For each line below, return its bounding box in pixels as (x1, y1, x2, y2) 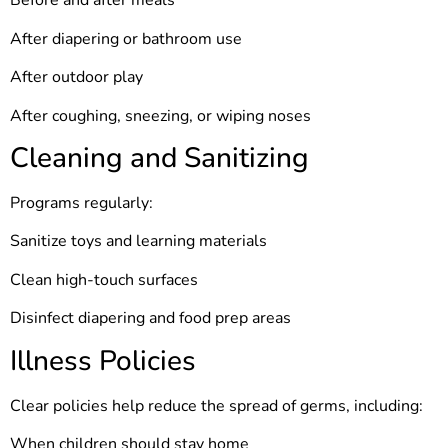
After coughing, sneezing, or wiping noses (10, 104, 311, 127)
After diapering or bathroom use (10, 27, 242, 50)
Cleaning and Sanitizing (10, 139, 309, 178)
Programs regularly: (10, 192, 153, 215)
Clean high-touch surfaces (10, 268, 198, 291)
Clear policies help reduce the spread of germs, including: (10, 394, 423, 417)
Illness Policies (10, 341, 196, 380)
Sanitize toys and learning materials (10, 230, 267, 253)
